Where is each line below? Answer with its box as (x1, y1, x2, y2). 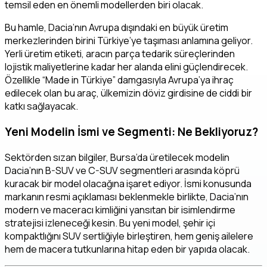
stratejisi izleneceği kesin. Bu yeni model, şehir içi (5, 216, 215, 229)
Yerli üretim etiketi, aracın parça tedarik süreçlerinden (5, 47, 235, 61)
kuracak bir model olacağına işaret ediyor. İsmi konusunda (5, 176, 252, 190)
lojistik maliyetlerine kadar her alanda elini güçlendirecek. (5, 60, 248, 74)
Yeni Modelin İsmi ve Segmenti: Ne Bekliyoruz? (5, 123, 258, 139)
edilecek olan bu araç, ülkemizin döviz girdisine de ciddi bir (5, 86, 252, 100)
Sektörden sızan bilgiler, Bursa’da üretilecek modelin (5, 150, 229, 164)
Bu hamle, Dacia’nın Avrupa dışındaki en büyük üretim (5, 21, 228, 35)
